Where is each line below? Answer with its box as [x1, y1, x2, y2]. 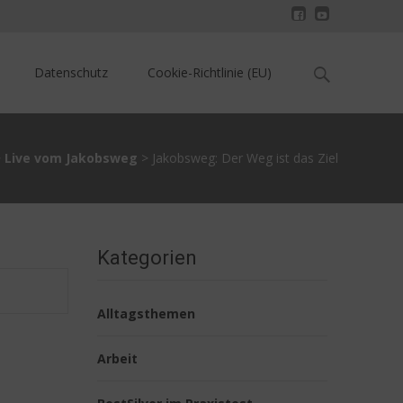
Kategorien [97, 246, 197, 269]
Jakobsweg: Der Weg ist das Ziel [152, 149, 338, 166]
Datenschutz [34, 64, 108, 81]
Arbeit [97, 350, 138, 367]
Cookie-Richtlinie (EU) [148, 64, 272, 81]
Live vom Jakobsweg [4, 149, 138, 166]
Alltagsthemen [97, 305, 195, 322]
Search [307, 58, 346, 75]
